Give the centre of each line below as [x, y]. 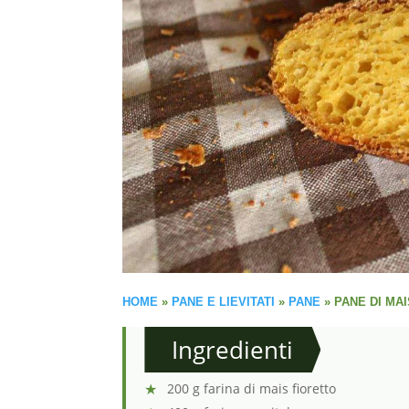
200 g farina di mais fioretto [252, 388]
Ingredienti [233, 349]
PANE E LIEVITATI [224, 301]
